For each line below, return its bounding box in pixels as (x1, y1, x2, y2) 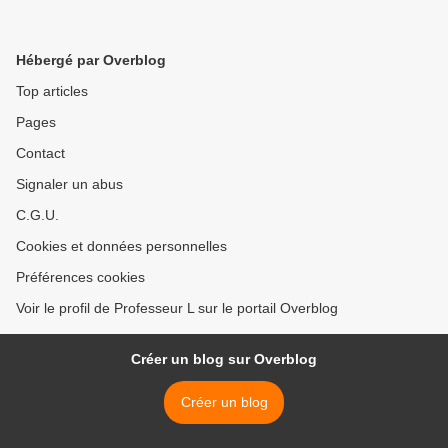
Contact (16, 145, 65, 161)
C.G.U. (16, 207, 59, 223)
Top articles (16, 83, 88, 99)
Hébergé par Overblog (16, 52, 166, 68)
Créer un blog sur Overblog (131, 351, 317, 367)
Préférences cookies (16, 269, 145, 285)
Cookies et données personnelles (16, 238, 227, 254)
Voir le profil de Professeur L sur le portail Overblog (16, 300, 338, 316)
